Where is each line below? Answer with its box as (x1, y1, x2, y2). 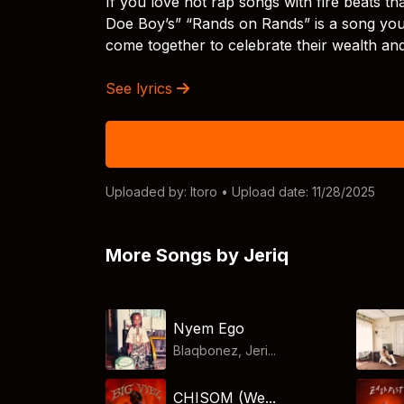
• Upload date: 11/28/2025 (217, 184, 375, 199)
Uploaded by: (106, 184, 190, 199)
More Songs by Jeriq (106, 244, 289, 266)
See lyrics (106, 79, 177, 97)
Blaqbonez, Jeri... (173, 342, 277, 358)
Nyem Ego (173, 318, 245, 337)
